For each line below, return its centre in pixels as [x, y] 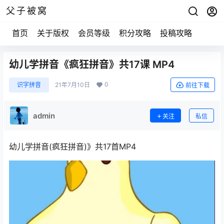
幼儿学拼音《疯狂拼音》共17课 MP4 [92, 64]
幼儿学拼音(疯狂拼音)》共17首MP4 [72, 146]
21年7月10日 [72, 85]
